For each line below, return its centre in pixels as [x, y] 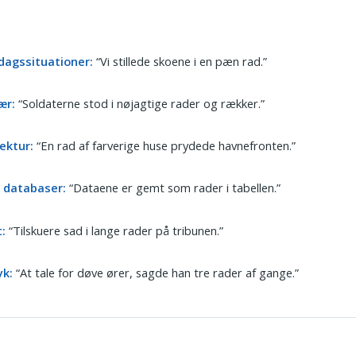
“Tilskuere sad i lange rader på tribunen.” [115, 230]
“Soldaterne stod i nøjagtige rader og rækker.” [140, 103]
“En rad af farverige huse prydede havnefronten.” [165, 146]
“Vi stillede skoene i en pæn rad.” [180, 61]
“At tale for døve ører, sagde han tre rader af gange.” [156, 273]
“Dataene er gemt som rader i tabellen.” [174, 188]
